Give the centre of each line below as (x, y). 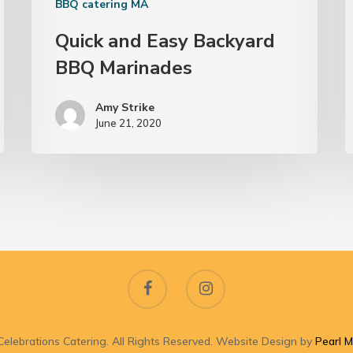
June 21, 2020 (129, 123)
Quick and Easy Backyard (165, 41)
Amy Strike (125, 108)
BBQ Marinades (124, 68)
